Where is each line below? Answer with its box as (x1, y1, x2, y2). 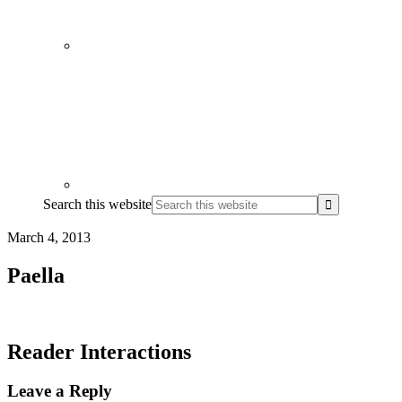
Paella (7, 263, 65, 287)
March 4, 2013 (7, 229, 91, 245)
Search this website (43, 196, 152, 212)
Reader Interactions (7, 339, 191, 363)
